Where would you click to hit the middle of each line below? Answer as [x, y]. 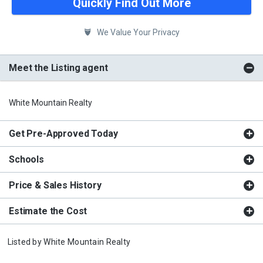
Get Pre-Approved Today [63, 133]
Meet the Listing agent [58, 68]
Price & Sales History [55, 185]
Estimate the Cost [48, 211]
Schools [26, 159]
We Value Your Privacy [137, 32]
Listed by [26, 242]
